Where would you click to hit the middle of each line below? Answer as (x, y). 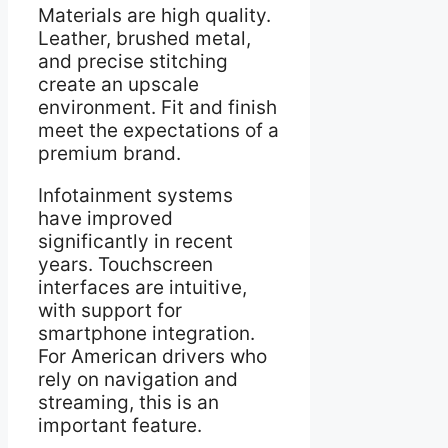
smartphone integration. (146, 334)
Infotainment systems (135, 196)
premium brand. (109, 154)
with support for (110, 311)
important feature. (120, 426)
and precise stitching (133, 62)
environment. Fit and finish (157, 108)
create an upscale (118, 85)
